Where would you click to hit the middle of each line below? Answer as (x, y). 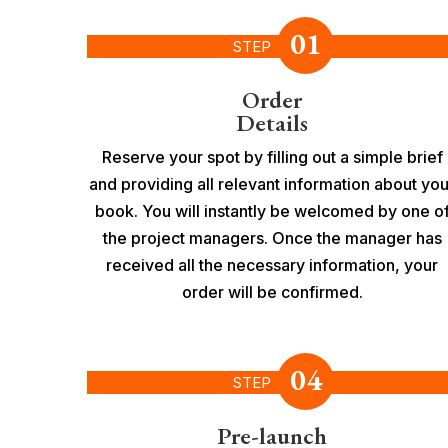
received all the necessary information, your (272, 264)
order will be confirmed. (272, 291)
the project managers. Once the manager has (272, 237)
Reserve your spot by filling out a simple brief (272, 156)
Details (272, 122)
